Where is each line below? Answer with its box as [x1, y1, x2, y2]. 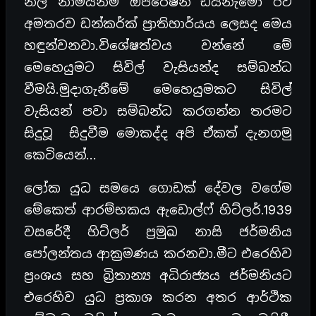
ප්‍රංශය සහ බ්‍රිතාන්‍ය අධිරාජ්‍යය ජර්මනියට [24, 268, 292, 284]
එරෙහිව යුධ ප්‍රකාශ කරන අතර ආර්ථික [24, 290, 292, 305]
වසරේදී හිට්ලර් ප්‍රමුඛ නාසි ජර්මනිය [24, 224, 292, 240]
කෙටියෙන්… [24, 147, 97, 163]
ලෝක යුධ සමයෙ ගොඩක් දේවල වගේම [24, 181, 292, 196]
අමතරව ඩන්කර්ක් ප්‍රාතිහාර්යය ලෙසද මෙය [24, 16, 292, 32]
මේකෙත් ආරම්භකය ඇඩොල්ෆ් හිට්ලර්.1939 [24, 202, 292, 218]
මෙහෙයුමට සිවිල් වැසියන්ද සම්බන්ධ [24, 60, 292, 75]
